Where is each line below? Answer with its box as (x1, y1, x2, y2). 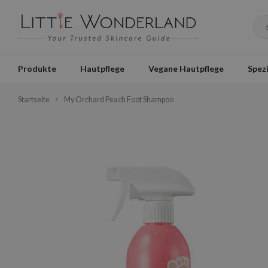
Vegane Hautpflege (148, 63, 224, 74)
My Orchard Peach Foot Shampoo (64, 95, 173, 104)
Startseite (18, 95, 50, 104)
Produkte (18, 63, 56, 74)
